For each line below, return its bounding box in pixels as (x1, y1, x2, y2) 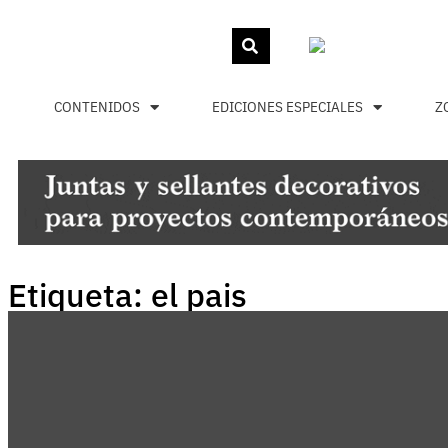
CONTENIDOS (54, 97, 141, 116)
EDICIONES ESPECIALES (211, 97, 363, 116)
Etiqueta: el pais (8, 274, 247, 317)
